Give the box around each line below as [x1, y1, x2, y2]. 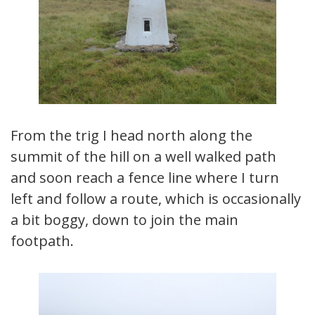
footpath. [11, 231, 74, 251]
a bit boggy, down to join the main [11, 210, 238, 230]
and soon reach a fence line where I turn [11, 168, 279, 188]
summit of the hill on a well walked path [11, 147, 276, 167]
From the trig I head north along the [11, 126, 252, 146]
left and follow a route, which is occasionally [11, 189, 301, 209]
